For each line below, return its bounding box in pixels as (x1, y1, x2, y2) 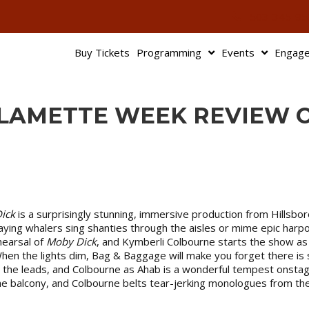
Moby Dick (46, 234, 97, 248)
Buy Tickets (74, 46, 130, 59)
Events (221, 46, 255, 59)
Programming (137, 46, 201, 59)
